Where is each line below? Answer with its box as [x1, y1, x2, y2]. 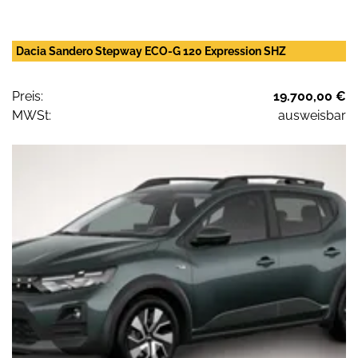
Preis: [12, 89, 43, 105]
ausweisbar [278, 108, 346, 124]
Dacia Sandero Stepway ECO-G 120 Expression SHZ [16, 45, 286, 58]
